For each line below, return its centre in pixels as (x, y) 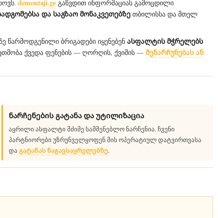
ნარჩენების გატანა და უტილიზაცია (77, 115)
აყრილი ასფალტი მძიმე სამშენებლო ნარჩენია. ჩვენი (92, 129)
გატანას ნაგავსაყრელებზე (64, 150)
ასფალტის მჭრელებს (165, 41)
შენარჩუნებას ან (174, 52)
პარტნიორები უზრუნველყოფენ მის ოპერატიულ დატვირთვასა (105, 140)
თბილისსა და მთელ (164, 14)
